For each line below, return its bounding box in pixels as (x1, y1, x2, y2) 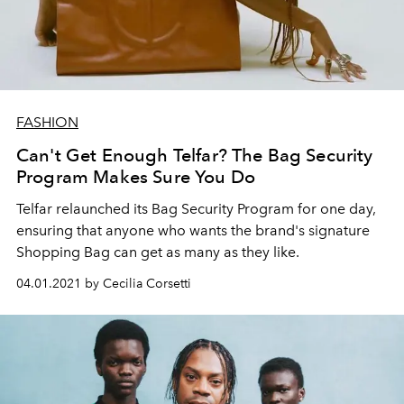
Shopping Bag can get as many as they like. (16, 243, 299, 261)
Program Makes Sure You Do (16, 165, 256, 188)
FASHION (16, 113, 78, 131)
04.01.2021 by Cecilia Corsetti (16, 275, 191, 291)
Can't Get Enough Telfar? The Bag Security (16, 143, 373, 166)
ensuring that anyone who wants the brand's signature (16, 221, 370, 239)
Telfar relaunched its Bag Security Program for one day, (16, 199, 376, 217)
